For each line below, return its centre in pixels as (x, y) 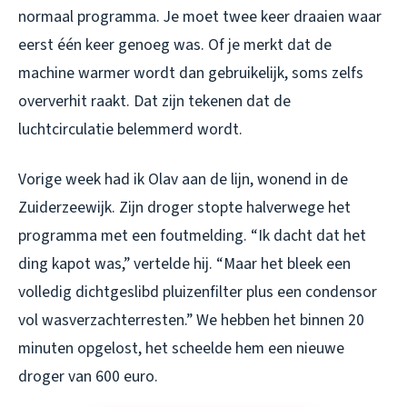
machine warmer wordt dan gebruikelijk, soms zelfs (191, 74)
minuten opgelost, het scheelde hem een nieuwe (181, 349)
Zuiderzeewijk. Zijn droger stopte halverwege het (184, 208)
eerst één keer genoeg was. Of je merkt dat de (175, 45)
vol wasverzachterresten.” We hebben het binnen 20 (191, 321)
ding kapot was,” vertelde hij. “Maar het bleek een (184, 264)
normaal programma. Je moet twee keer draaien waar (200, 17)
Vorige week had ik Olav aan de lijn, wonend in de (183, 180)
